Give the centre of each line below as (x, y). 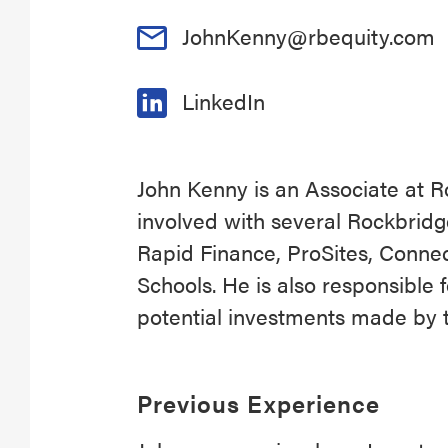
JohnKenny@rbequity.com (308, 35)
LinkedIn (223, 100)
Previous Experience (258, 403)
